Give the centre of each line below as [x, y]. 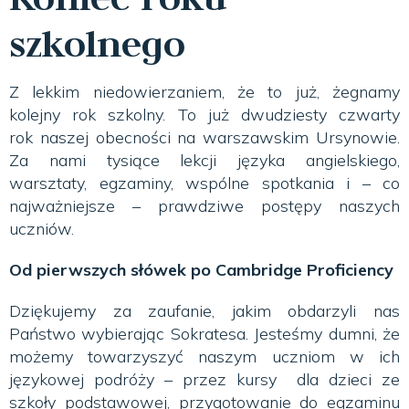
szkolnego [97, 43]
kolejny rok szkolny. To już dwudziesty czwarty [204, 115]
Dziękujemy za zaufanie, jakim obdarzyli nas [204, 311]
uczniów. [42, 229]
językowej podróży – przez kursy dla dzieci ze [204, 380]
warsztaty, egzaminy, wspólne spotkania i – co [204, 184]
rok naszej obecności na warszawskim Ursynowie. [204, 138]
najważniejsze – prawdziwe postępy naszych [204, 206]
